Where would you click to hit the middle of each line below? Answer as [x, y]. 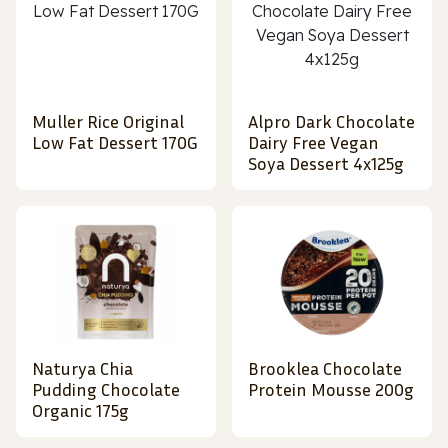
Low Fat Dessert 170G [115, 142]
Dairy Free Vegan [313, 142]
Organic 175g [80, 410]
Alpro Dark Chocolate [331, 121]
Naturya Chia [82, 368]
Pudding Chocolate [106, 389]
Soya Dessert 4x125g [326, 163]
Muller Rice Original [108, 121]
